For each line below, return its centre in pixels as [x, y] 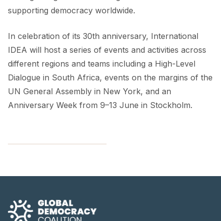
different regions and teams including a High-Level [102, 63]
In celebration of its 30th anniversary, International [103, 36]
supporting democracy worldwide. [72, 10]
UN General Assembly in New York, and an [90, 91]
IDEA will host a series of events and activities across [107, 50]
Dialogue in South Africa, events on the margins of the [110, 77]
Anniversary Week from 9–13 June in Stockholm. [100, 105]
